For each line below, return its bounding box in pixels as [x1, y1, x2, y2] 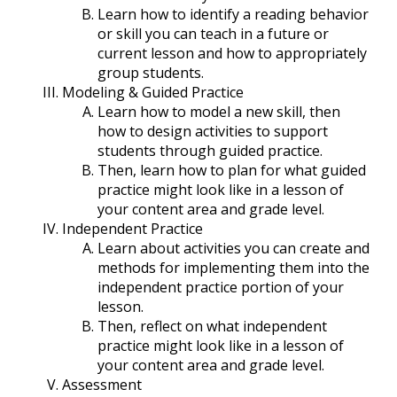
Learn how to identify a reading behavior [97, 4, 369, 25]
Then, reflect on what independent [97, 316, 327, 337]
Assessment [62, 375, 142, 395]
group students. [97, 63, 204, 83]
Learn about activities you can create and [97, 238, 370, 259]
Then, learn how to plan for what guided [97, 160, 366, 181]
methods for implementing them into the [97, 258, 370, 278]
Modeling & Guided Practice [62, 82, 244, 103]
